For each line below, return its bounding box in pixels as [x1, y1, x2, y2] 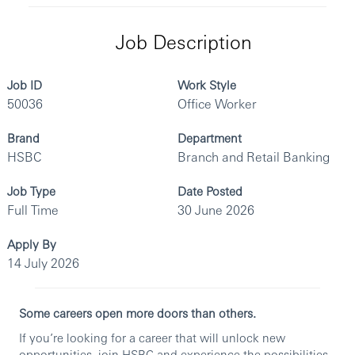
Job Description [115, 29, 252, 55]
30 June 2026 [177, 201, 254, 219]
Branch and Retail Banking [177, 148, 330, 166]
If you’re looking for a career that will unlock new [19, 330, 285, 345]
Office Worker [177, 95, 257, 113]
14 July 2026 [7, 254, 79, 272]
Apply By [7, 236, 56, 252]
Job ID [7, 77, 42, 93]
